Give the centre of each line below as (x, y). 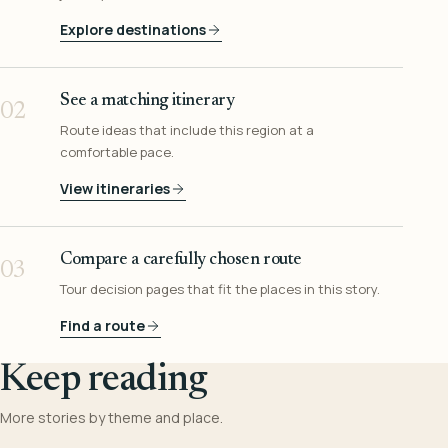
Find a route (102, 326)
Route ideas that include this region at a (187, 130)
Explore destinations (133, 30)
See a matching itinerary (147, 101)
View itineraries (115, 189)
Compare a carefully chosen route (181, 260)
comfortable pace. (117, 152)
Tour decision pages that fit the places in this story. (220, 289)
